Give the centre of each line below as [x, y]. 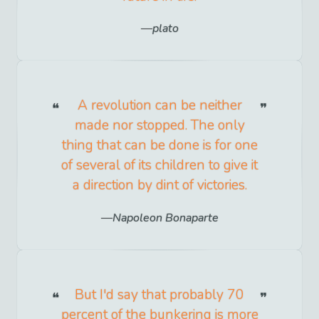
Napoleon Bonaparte [165, 218]
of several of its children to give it [159, 166]
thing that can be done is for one [159, 146]
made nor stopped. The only [159, 126]
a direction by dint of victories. [159, 185]
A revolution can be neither [159, 106]
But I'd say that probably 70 [159, 294]
